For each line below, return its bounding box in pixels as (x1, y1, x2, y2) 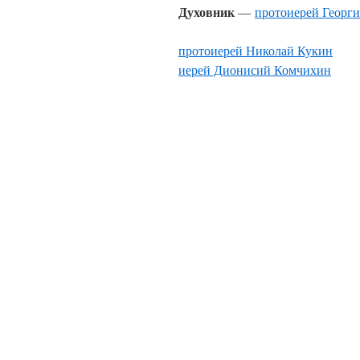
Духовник (178, 2, 235, 21)
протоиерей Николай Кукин (178, 42, 333, 59)
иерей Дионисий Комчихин (178, 61, 331, 78)
